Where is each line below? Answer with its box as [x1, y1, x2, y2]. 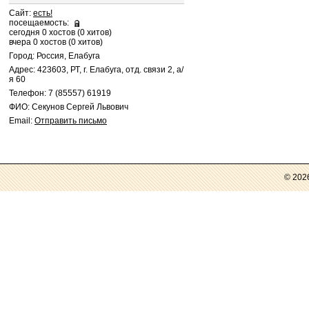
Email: [9, 116, 34, 126]
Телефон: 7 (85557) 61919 [9, 88, 111, 98]
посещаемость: [9, 18, 73, 28]
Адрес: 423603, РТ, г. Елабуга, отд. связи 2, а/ [9, 65, 183, 74]
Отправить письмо [34, 116, 107, 126]
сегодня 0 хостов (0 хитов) [9, 28, 112, 37]
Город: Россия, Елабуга [9, 51, 100, 61]
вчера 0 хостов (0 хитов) [9, 37, 103, 47]
